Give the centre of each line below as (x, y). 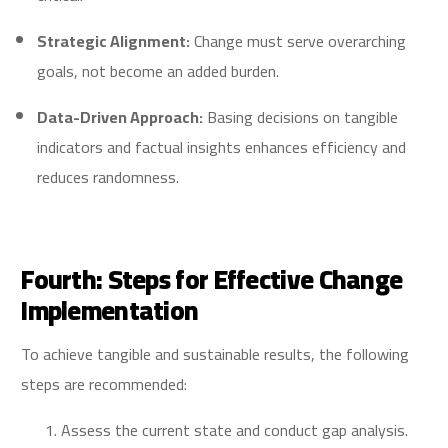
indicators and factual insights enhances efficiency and (222, 147)
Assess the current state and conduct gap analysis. (235, 430)
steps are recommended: (104, 384)
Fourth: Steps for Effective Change (212, 280)
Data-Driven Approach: (120, 117)
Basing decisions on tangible (301, 117)
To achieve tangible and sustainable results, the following (215, 354)
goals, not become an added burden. (158, 71)
